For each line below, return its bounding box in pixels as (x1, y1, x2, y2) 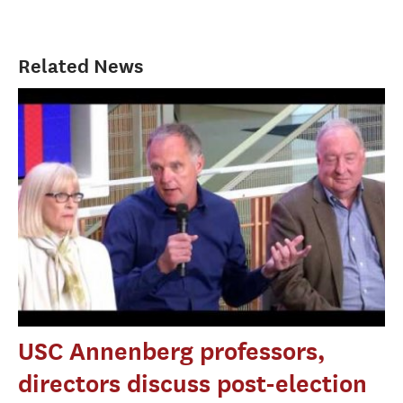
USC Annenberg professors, (18, 337, 326, 366)
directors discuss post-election (18, 370, 367, 399)
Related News (18, 54, 143, 77)
